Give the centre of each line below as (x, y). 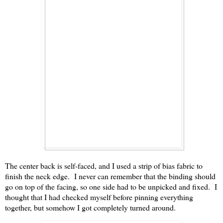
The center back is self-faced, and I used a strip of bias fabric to (104, 166)
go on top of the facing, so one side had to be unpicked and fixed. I (111, 187)
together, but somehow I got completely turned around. (90, 208)
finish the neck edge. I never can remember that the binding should (110, 176)
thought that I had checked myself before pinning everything (99, 197)
